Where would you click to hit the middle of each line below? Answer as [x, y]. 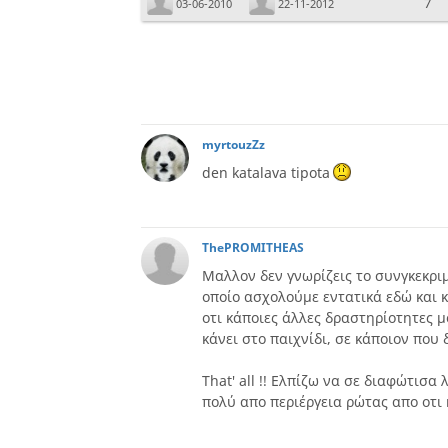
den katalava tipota [266, 172]
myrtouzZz [233, 144]
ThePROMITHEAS [253, 247]
